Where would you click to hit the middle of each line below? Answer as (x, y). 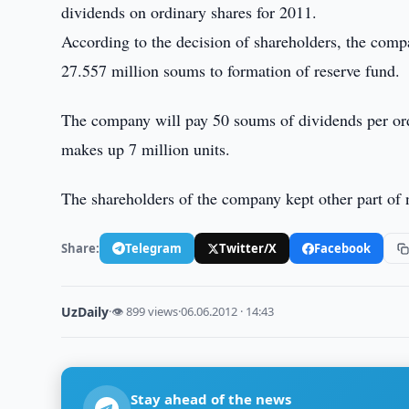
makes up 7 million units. (146, 149)
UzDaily (85, 312)
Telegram (154, 248)
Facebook (343, 248)
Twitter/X (248, 248)
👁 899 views (145, 311)
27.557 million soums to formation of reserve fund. (231, 70)
